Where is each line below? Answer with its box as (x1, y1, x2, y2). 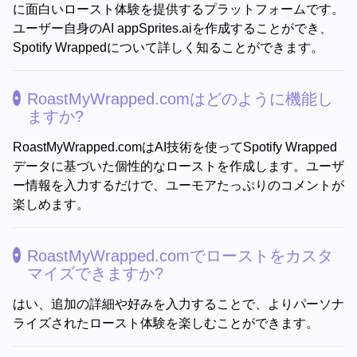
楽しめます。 (13, 198, 89, 212)
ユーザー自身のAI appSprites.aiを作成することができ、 (13, 22, 332, 36)
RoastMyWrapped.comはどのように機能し (27, 90, 333, 108)
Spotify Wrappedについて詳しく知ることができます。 (13, 41, 324, 55)
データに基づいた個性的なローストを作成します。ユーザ (13, 159, 344, 174)
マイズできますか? (27, 265, 163, 283)
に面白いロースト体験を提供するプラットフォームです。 (13, 2, 344, 17)
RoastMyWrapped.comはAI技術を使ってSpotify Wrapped (13, 140, 337, 155)
